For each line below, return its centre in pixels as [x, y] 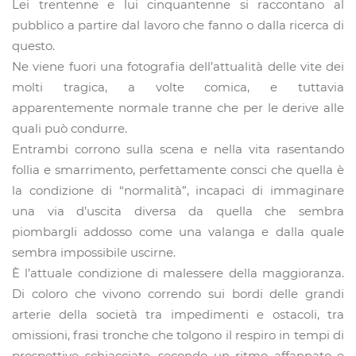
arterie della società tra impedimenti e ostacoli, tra [178, 315]
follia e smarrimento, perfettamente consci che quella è [178, 170]
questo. [33, 46]
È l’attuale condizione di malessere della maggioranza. [178, 273]
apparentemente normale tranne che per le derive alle [178, 108]
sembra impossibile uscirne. [94, 253]
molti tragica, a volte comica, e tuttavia [178, 87]
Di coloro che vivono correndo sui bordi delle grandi [178, 294]
